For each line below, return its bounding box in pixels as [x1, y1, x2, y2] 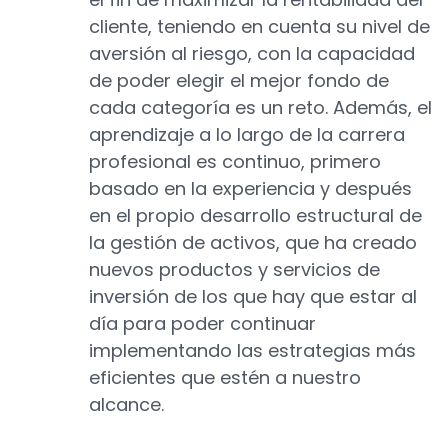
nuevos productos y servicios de [89, 257, 380, 283]
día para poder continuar [89, 311, 316, 337]
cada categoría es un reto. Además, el [89, 95, 432, 121]
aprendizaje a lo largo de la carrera [89, 122, 405, 148]
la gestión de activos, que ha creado [89, 230, 417, 256]
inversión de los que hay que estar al [89, 284, 417, 310]
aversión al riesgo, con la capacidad [89, 41, 415, 67]
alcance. [89, 392, 164, 418]
